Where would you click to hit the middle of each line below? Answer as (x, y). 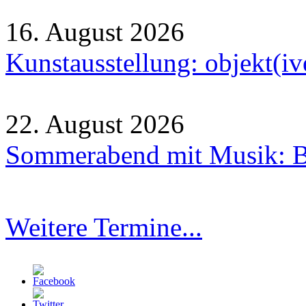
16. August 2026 (95, 32)
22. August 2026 (95, 124)
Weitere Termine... (104, 227)
